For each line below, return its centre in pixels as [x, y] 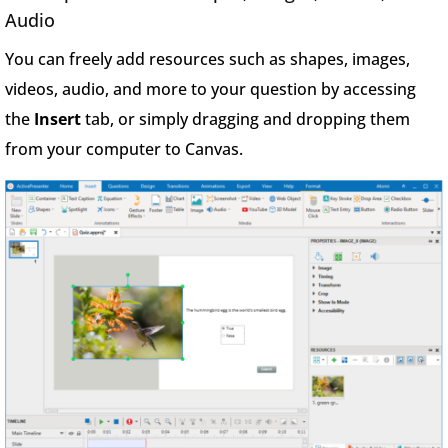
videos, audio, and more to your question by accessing [210, 88]
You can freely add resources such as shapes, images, [207, 58]
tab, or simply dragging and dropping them [247, 118]
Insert [59, 118]
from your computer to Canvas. [126, 148]
